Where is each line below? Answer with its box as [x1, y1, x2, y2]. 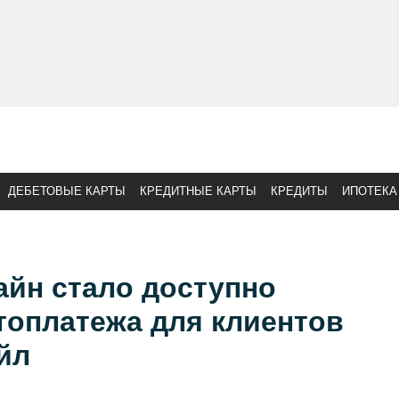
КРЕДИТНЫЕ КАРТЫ [140, 184, 256, 198]
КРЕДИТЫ [271, 184, 328, 198]
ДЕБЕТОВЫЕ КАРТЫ [8, 184, 126, 198]
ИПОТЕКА [342, 184, 397, 198]
